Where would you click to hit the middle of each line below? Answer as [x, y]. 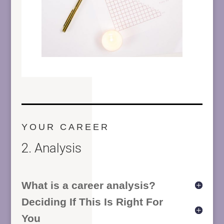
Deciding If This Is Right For [92, 201]
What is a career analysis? [88, 185]
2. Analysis [51, 148]
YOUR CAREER [65, 127]
